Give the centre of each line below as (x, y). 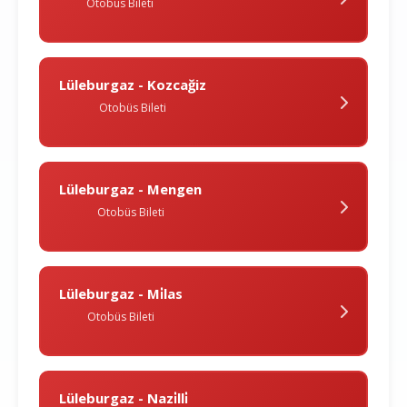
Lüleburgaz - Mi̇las (121, 294)
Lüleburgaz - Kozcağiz (133, 85)
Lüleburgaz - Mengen (130, 189)
